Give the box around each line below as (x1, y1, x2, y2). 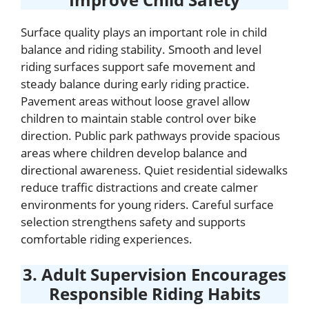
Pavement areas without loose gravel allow (21, 92, 250, 109)
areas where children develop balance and (21, 144, 247, 161)
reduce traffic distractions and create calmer (21, 179, 258, 195)
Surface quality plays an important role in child (21, 23, 267, 40)
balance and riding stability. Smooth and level (21, 41, 261, 57)
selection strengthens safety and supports (21, 213, 246, 230)
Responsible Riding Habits (48, 282, 261, 305)
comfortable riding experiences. (21, 230, 192, 247)
